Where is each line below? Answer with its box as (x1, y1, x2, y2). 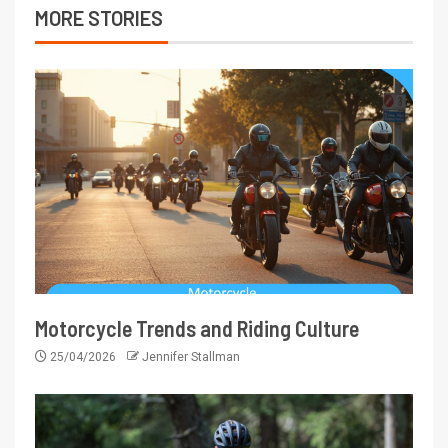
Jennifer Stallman (142, 350, 240, 365)
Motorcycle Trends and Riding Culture (35, 315, 359, 342)
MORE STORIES (35, 6, 163, 31)
